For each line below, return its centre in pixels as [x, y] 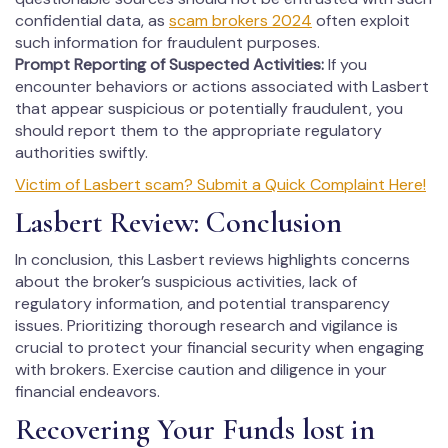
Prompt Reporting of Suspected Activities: [169, 64]
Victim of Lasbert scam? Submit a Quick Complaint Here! [220, 184]
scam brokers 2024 [240, 20]
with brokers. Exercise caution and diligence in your [201, 369]
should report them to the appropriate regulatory [198, 130]
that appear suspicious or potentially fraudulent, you [209, 108]
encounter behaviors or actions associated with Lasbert [222, 86]
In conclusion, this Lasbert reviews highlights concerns [212, 259]
